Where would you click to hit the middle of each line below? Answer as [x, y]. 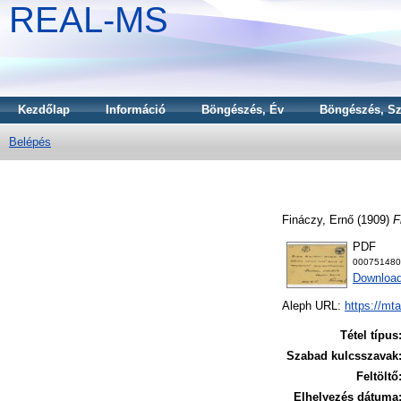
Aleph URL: [313, 306]
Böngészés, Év [243, 110]
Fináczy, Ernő [318, 219]
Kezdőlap [44, 110]
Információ [136, 110]
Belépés [30, 142]
